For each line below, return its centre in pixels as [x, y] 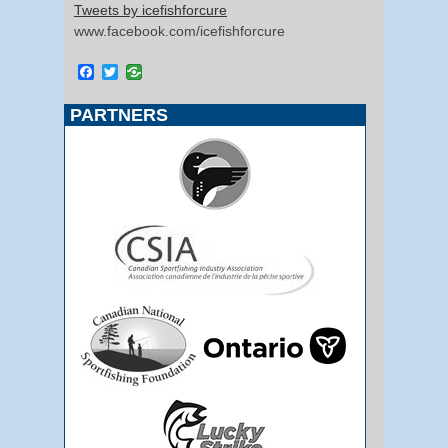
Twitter [141, 71]
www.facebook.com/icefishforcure [179, 30]
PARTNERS [119, 114]
